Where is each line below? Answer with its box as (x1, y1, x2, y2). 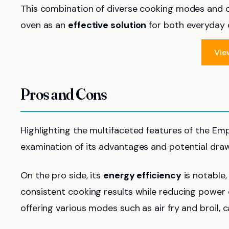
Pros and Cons (20, 85, 107, 104)
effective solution (68, 19, 147, 31)
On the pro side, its (20, 169, 104, 181)
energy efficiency (103, 169, 181, 181)
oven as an (20, 19, 68, 31)
